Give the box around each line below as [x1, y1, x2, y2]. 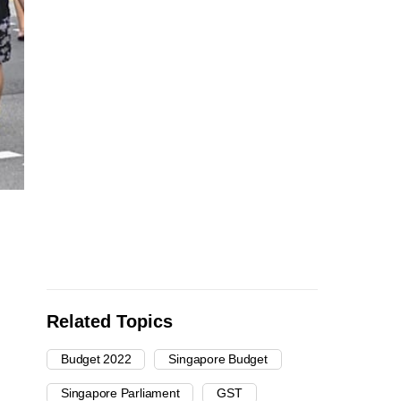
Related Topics [47, 311, 173, 332]
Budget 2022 [61, 352, 132, 367]
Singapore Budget [168, 352, 268, 367]
